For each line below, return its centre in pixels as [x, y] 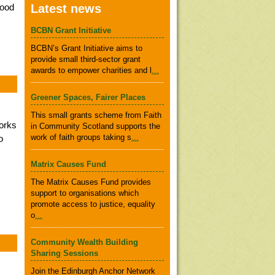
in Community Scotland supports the [95, 126]
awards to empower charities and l [91, 70]
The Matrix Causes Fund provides [91, 182]
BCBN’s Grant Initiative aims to [87, 48]
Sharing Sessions [64, 253]
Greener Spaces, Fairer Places [88, 97]
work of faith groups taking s [81, 137]
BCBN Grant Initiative [71, 30]
